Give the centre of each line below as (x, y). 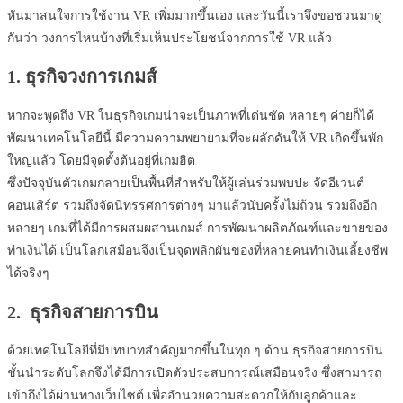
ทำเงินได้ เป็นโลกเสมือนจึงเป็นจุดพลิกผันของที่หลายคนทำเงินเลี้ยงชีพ (197, 251)
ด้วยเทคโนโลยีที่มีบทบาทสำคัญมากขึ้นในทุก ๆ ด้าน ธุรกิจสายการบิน (195, 351)
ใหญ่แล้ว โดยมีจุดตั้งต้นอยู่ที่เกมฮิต (101, 161)
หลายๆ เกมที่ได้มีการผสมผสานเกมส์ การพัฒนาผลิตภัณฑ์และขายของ (197, 228)
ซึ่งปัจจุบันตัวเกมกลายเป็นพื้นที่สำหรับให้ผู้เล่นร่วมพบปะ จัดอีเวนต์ (186, 184)
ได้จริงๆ (28, 273)
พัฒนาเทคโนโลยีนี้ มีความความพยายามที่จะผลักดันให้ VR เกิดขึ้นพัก (195, 139)
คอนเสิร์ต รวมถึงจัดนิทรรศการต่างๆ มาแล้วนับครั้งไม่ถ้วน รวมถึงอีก (192, 206)
